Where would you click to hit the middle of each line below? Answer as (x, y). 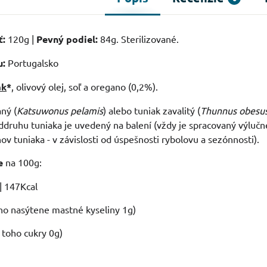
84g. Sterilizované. (139, 39)
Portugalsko (32, 63)
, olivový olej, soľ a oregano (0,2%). (85, 87)
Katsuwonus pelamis (60, 111)
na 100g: (23, 162)
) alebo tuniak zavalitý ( (152, 111)
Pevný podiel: (67, 39)
